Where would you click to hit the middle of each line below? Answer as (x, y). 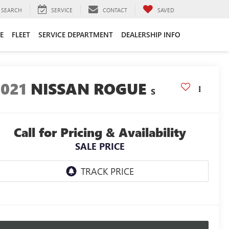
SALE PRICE (100, 146)
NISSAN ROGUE (89, 89)
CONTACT (115, 10)
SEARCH (12, 10)
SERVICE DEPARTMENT (76, 34)
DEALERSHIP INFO (151, 34)
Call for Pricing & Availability (100, 132)
